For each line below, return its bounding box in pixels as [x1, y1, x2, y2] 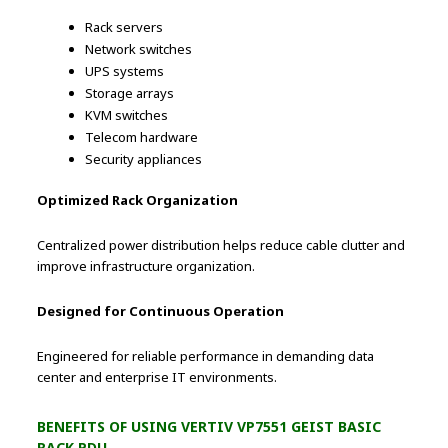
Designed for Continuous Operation [37, 301, 285, 320]
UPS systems [85, 61, 165, 80]
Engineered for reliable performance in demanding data [37, 346, 375, 365]
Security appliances [85, 149, 203, 168]
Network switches [85, 39, 193, 58]
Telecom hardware [85, 127, 199, 146]
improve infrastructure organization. [37, 256, 256, 275]
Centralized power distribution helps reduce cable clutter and [37, 235, 406, 254]
